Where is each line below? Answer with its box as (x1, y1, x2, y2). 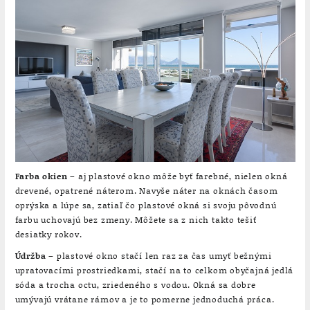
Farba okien (15, 170, 68, 182)
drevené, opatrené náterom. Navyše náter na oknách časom (15, 184, 278, 197)
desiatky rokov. (15, 228, 82, 240)
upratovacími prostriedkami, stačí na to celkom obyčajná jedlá (15, 264, 294, 276)
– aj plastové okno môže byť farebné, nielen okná (67, 170, 288, 182)
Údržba (15, 249, 46, 262)
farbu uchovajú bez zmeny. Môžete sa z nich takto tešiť (15, 213, 257, 226)
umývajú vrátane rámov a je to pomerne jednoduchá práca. (15, 293, 275, 305)
